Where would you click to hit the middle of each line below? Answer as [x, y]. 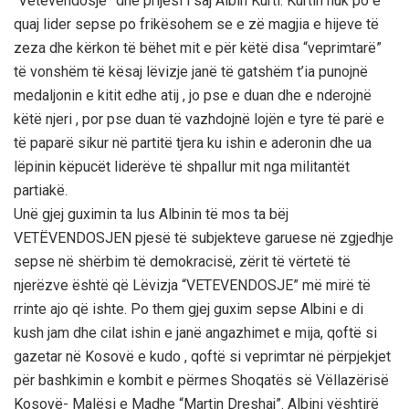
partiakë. [41, 190]
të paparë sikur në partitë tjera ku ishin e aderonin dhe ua [193, 142]
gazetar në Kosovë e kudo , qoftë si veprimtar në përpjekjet [202, 356]
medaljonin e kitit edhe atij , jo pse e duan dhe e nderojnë [193, 95]
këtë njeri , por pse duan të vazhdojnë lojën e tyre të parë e [199, 119]
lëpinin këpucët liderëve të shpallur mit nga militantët [182, 166]
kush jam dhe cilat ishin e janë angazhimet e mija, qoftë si [195, 332]
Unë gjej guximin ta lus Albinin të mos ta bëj [151, 214]
